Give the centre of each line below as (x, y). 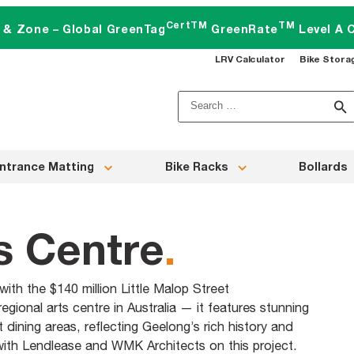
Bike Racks (196, 167)
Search (198, 102)
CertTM (186, 25)
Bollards (323, 167)
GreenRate (243, 29)
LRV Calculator (250, 59)
